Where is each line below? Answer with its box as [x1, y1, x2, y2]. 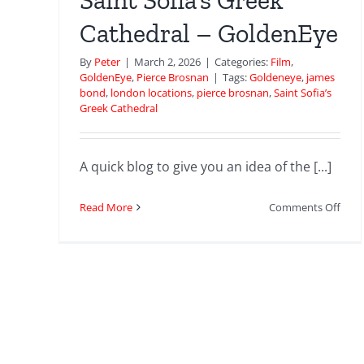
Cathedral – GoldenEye [79, 18, 338, 50]
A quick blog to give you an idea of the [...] [79, 158, 331, 176]
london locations [110, 85, 192, 101]
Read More [79, 200, 132, 215]
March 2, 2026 [133, 54, 201, 70]
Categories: [214, 54, 271, 70]
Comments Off [269, 200, 341, 215]
